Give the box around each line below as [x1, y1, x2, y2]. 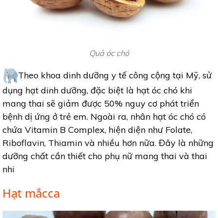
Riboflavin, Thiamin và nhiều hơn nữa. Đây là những [2, 137, 214, 149]
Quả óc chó [89, 48, 129, 58]
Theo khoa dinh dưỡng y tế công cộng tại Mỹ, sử [18, 69, 212, 81]
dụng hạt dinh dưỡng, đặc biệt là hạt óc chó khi [2, 85, 192, 96]
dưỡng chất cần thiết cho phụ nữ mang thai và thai [2, 150, 207, 162]
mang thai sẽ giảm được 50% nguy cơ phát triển [2, 98, 199, 109]
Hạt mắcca [2, 185, 60, 201]
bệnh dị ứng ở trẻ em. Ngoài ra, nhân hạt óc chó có [2, 111, 206, 123]
